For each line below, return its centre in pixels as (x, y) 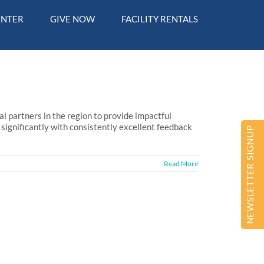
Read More (181, 164)
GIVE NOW (72, 19)
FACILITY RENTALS (160, 19)
